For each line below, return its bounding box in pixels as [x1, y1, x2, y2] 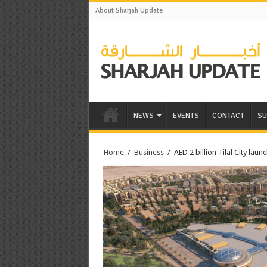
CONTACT [212, 110, 244, 120]
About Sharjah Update [95, 6, 163, 15]
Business [133, 147, 164, 157]
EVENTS [172, 110, 199, 120]
